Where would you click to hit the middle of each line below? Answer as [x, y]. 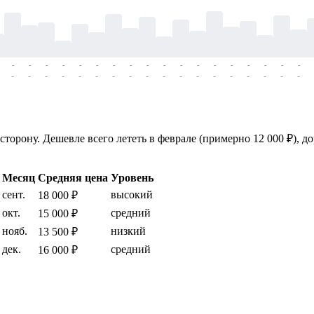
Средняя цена [73, 178]
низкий [128, 231]
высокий [132, 195]
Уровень [132, 178]
